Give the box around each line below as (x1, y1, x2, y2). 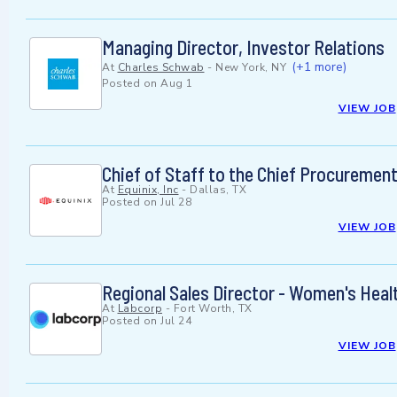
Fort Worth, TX (173, 301, 253, 316)
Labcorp (117, 301, 162, 316)
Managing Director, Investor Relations (102, 35, 385, 59)
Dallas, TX (190, 183, 246, 198)
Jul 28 (160, 195, 191, 210)
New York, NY (215, 60, 286, 75)
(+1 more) (291, 58, 346, 76)
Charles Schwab (117, 60, 205, 75)
